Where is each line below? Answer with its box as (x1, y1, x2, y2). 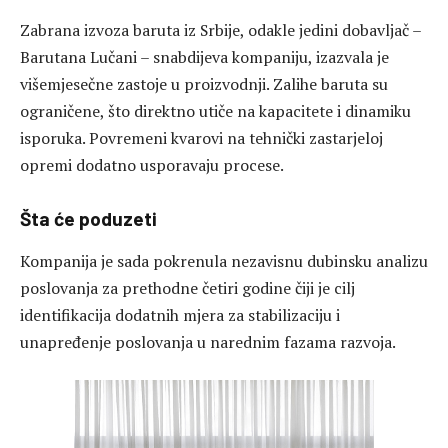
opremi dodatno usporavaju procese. (20, 154, 284, 177)
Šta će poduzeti (20, 207, 157, 231)
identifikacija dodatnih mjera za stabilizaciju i (20, 303, 340, 326)
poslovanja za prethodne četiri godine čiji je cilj (20, 276, 355, 299)
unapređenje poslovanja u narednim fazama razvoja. (20, 330, 396, 353)
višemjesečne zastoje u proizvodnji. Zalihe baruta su (20, 73, 388, 96)
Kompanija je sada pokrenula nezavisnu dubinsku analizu (20, 249, 428, 272)
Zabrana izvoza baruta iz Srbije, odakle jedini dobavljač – (20, 19, 421, 42)
